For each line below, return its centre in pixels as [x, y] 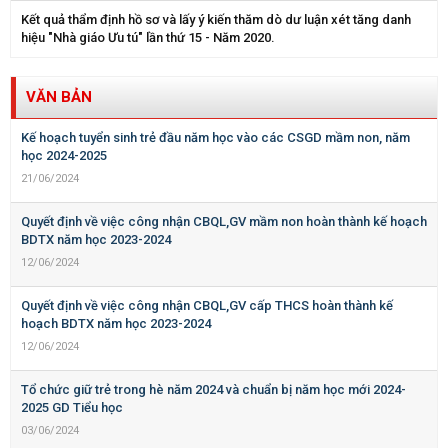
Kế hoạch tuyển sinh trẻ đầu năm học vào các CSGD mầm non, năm [215, 138]
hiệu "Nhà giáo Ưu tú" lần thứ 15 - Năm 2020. [148, 38]
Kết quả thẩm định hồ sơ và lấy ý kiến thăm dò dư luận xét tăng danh [216, 20]
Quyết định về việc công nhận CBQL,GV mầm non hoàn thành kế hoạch [224, 222]
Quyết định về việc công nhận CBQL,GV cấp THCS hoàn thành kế [207, 306]
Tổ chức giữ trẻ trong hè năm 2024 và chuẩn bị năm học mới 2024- [213, 390]
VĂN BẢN [59, 97]
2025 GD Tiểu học [72, 408]
